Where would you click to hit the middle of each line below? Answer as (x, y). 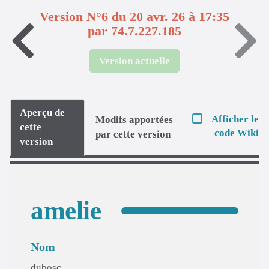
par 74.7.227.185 (134, 31)
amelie (66, 210)
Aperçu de (42, 112)
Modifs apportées (134, 119)
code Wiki (237, 133)
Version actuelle (134, 61)
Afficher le (235, 119)
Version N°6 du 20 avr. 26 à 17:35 (134, 17)
